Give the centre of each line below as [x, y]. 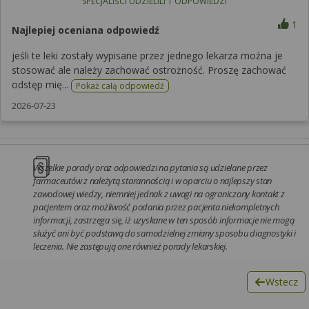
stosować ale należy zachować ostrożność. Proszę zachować [149, 70]
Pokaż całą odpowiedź [120, 86]
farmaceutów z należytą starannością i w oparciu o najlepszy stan [152, 180]
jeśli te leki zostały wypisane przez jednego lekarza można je [147, 55]
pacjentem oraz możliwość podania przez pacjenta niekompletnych [156, 207]
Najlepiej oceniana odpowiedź [86, 30]
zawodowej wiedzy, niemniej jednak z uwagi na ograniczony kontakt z [159, 193]
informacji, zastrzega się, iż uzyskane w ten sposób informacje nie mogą [164, 220]
